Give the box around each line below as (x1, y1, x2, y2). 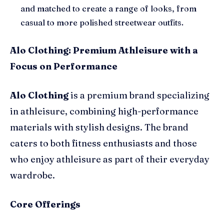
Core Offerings (10, 198, 80, 210)
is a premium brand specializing (68, 89, 209, 101)
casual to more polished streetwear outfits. (20, 17, 183, 27)
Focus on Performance (10, 60, 117, 72)
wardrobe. (10, 169, 55, 181)
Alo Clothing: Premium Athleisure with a (10, 44, 198, 56)
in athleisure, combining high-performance (10, 105, 198, 117)
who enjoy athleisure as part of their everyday (10, 153, 209, 165)
